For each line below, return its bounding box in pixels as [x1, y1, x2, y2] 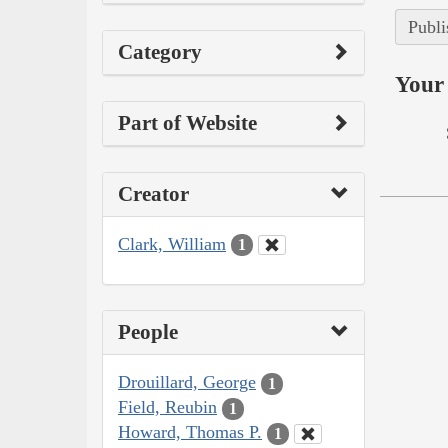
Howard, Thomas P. [118, 422, 262, 443]
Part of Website [118, 110, 257, 135]
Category [118, 39, 202, 64]
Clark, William [118, 233, 226, 254]
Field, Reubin [118, 397, 217, 418]
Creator [118, 181, 189, 206]
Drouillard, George [118, 372, 256, 393]
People [118, 320, 178, 345]
